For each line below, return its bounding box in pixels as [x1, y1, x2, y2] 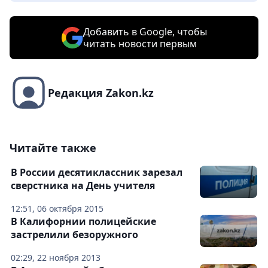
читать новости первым [83, 37, 197, 51]
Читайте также [10, 141, 96, 156]
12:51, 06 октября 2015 [11, 203, 103, 215]
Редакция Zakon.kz [48, 86, 154, 100]
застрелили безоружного [11, 228, 138, 242]
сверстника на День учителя [11, 179, 155, 193]
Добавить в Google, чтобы [83, 25, 207, 39]
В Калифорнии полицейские [11, 215, 156, 229]
